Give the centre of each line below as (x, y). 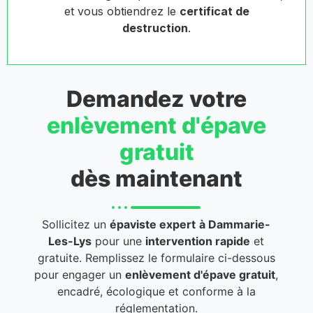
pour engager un (80, 275)
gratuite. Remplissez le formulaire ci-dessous (156, 258)
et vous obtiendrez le (122, 12)
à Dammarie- (235, 225)
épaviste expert (153, 225)
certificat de (214, 12)
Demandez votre (156, 99)
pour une (119, 241)
